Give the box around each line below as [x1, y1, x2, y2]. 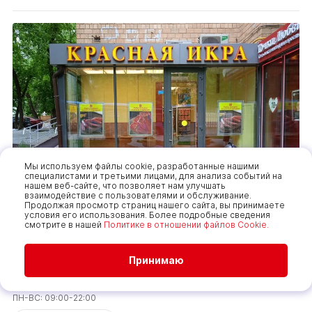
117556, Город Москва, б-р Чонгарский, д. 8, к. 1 [13, 272, 273, 287]
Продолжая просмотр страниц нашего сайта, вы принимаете [24, 200, 285, 210]
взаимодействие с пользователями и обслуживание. [24, 190, 251, 201]
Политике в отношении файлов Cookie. [104, 219, 269, 230]
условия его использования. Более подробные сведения [24, 210, 270, 220]
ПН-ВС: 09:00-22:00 [13, 292, 96, 304]
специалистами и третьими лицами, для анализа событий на [24, 171, 282, 181]
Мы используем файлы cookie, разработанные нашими [24, 161, 259, 171]
